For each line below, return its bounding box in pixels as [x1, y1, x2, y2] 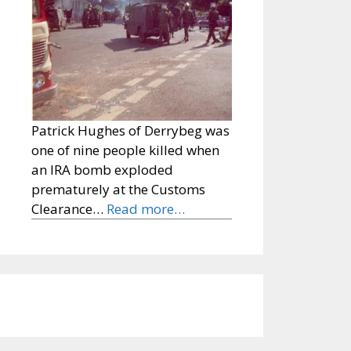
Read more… [107, 200, 185, 219]
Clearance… [31, 200, 107, 219]
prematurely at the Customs [31, 180, 205, 199]
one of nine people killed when [31, 141, 219, 160]
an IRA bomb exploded [31, 161, 173, 179]
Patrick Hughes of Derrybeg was [31, 121, 230, 140]
